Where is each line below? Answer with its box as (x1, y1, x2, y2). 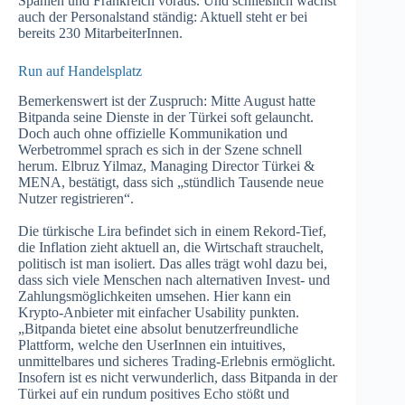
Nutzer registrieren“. (18, 191, 134, 207)
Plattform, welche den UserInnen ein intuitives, (18, 337, 286, 353)
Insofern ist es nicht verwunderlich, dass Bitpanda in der (18, 370, 337, 386)
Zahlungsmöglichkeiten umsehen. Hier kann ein (18, 288, 291, 305)
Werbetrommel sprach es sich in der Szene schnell (18, 142, 302, 158)
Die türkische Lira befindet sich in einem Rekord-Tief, (18, 223, 326, 240)
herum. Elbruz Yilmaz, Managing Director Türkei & (18, 158, 315, 174)
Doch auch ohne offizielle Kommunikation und (18, 126, 287, 142)
